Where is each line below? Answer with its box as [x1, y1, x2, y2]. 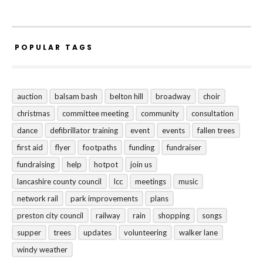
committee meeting [62, 109, 129, 118]
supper [17, 228, 41, 237]
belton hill [110, 92, 143, 101]
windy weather [17, 245, 68, 254]
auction [17, 92, 42, 101]
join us [130, 160, 152, 169]
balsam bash [55, 92, 97, 101]
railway [96, 211, 120, 220]
